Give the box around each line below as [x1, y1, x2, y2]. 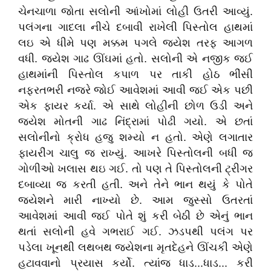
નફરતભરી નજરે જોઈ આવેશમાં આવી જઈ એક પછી [18, 84, 253, 96]
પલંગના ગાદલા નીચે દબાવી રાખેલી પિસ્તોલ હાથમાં [18, 21, 253, 33]
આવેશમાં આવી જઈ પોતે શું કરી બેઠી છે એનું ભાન [18, 210, 253, 222]
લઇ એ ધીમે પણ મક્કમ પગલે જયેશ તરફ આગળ [18, 37, 253, 49]
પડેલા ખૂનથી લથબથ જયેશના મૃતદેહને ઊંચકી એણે [18, 241, 253, 253]
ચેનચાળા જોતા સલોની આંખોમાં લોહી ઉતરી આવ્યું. [18, 5, 253, 18]
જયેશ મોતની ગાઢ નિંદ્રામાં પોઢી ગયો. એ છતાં [18, 116, 253, 128]
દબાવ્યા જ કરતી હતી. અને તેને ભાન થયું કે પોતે [18, 178, 253, 191]
